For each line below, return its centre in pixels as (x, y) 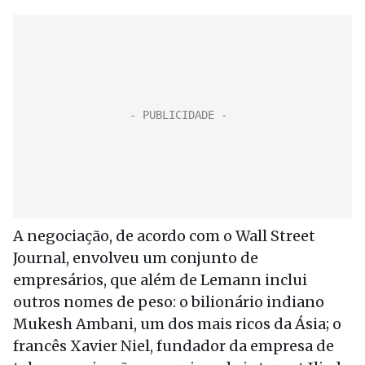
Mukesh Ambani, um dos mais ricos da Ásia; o (177, 324)
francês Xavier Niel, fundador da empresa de (174, 346)
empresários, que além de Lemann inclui (160, 280)
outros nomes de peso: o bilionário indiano (169, 302)
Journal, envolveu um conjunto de (136, 258)
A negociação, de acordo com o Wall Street (164, 236)
